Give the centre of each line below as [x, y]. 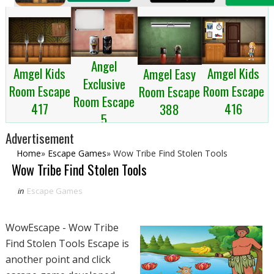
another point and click [58, 260]
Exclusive [104, 84]
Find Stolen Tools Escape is [67, 244]
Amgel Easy [170, 74]
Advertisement [39, 138]
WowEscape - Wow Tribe [62, 228]
